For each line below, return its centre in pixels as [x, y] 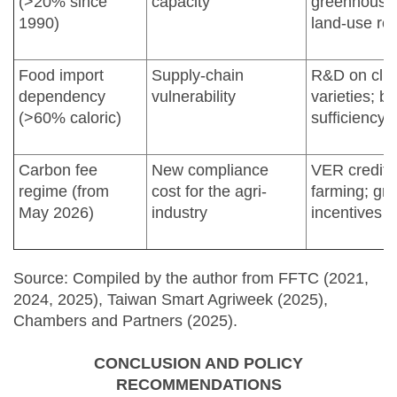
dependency [62, 96]
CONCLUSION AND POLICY [198, 363]
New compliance [210, 170]
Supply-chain [198, 75]
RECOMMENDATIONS [198, 384]
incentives [346, 212]
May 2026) [56, 212]
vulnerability [194, 96]
